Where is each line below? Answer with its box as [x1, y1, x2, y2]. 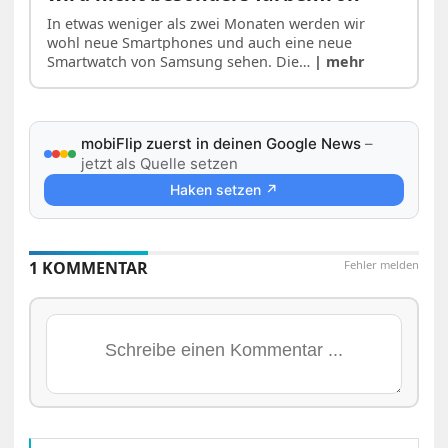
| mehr [314, 51, 366, 71]
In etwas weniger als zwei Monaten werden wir [47, 13, 366, 33]
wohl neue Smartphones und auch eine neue [47, 32, 353, 52]
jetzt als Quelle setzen [81, 153, 239, 173]
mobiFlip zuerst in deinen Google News [81, 133, 362, 153]
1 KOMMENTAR [29, 256, 149, 279]
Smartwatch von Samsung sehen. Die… [47, 51, 315, 71]
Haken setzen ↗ [169, 180, 278, 198]
